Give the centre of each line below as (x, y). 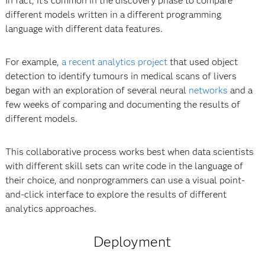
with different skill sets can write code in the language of (124, 166)
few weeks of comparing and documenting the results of (122, 105)
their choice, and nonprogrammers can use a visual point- (125, 180)
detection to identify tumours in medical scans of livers (121, 76)
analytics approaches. (51, 209)
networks (208, 91)
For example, (33, 62)
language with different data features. (84, 29)
